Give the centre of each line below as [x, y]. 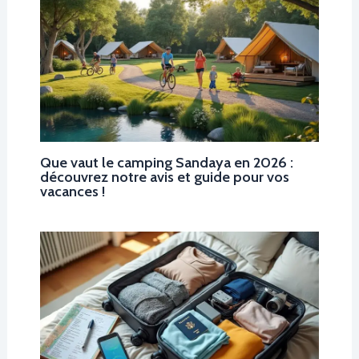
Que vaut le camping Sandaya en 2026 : [166, 162]
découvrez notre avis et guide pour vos [164, 176]
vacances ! [72, 191]
